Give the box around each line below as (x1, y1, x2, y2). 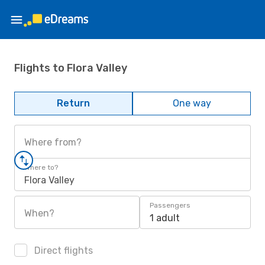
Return (57, 98, 90, 109)
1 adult (150, 212, 180, 224)
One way (172, 98, 211, 109)
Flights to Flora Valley (14, 61, 127, 75)
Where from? (24, 137, 82, 148)
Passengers (150, 201, 190, 209)
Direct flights (32, 245, 93, 256)
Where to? (24, 163, 58, 172)
